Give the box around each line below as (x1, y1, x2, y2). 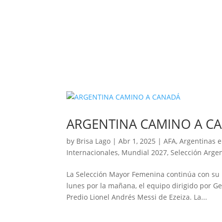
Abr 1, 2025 (118, 136, 156, 146)
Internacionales (66, 148, 118, 158)
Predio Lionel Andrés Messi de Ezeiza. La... (66, 192, 208, 202)
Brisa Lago (76, 136, 111, 146)
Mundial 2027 (121, 148, 167, 158)
